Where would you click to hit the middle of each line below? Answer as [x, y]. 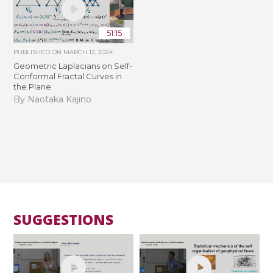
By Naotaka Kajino [53, 100]
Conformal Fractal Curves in [68, 76]
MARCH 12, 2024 [88, 52]
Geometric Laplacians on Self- [73, 66]
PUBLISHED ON [39, 52]
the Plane [33, 86]
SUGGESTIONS [64, 220]
